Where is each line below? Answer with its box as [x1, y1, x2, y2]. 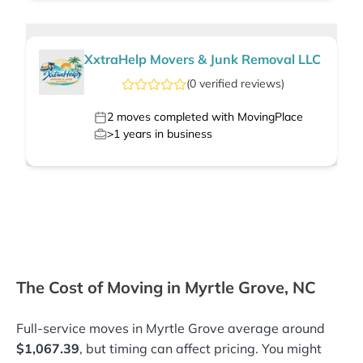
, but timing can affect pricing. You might [79, 340, 322, 357]
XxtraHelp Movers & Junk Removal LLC [84, 51, 321, 68]
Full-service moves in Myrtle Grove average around [16, 320, 325, 337]
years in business [120, 126, 212, 142]
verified [195, 76, 241, 92]
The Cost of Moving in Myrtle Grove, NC [16, 277, 316, 298]
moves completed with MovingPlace [113, 109, 303, 125]
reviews [240, 76, 281, 92]
